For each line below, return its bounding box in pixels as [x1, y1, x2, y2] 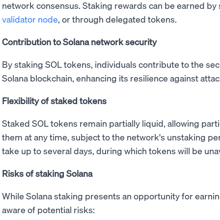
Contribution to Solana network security [2, 36, 157, 48]
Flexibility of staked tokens [2, 95, 107, 107]
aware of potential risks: [2, 204, 95, 216]
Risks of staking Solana [2, 167, 92, 179]
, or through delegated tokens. [58, 13, 177, 25]
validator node [2, 13, 58, 25]
